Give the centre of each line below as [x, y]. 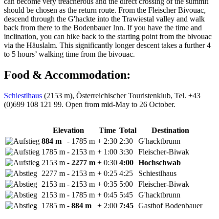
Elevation [68, 130]
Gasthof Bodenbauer [170, 205]
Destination [170, 130]
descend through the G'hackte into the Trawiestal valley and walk [104, 19]
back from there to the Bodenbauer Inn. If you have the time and [103, 28]
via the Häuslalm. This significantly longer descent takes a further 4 [107, 45]
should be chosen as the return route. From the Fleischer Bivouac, [105, 10]
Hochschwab [160, 162]
